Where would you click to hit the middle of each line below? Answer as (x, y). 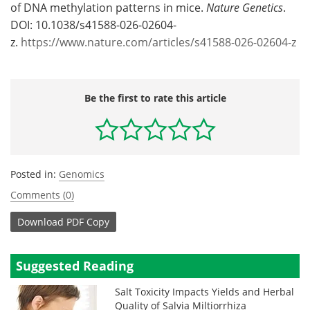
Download (40, 221)
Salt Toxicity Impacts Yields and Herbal (205, 292)
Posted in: (35, 174)
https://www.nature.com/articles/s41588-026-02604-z (158, 43)
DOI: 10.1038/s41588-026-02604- (93, 25)
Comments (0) (42, 195)
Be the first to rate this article (155, 98)
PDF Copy (88, 221)
